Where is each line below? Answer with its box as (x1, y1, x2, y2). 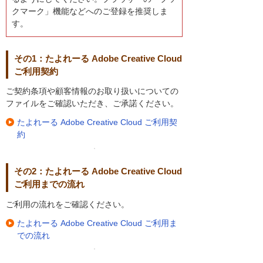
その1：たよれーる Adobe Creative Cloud (14, 53, 182, 63)
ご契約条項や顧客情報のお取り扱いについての (6, 86, 178, 96)
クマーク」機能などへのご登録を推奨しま (12, 6, 168, 16)
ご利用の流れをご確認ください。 (6, 199, 129, 209)
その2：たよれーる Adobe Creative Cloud (14, 166, 182, 177)
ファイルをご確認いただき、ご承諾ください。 (6, 99, 178, 109)
